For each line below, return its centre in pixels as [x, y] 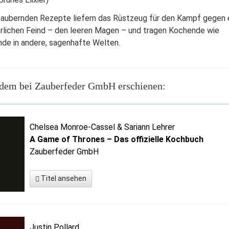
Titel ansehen [63, 178]
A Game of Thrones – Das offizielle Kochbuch [117, 139]
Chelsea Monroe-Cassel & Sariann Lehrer [102, 127]
